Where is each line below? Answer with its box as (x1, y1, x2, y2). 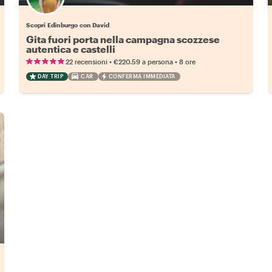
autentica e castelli (26, 42, 116, 55)
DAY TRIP (38, 72, 64, 80)
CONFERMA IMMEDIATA (108, 72, 175, 80)
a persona (142, 57, 174, 66)
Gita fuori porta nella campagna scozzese (26, 33, 220, 45)
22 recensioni (66, 57, 108, 66)
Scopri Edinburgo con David (26, 21, 110, 29)
